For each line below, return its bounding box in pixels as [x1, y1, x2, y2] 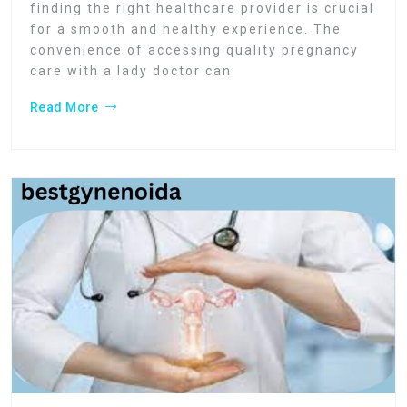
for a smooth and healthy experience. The [30, 22, 342, 37]
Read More [30, 100, 99, 115]
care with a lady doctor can [30, 64, 232, 79]
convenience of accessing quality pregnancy [30, 43, 359, 58]
